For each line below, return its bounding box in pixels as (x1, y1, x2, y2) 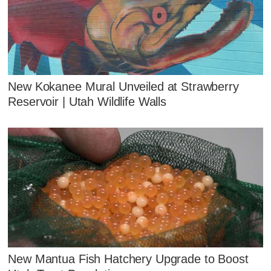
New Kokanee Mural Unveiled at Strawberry (8, 80, 239, 94)
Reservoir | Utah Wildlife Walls (8, 95, 166, 109)
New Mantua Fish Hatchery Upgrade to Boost (8, 252, 249, 266)
